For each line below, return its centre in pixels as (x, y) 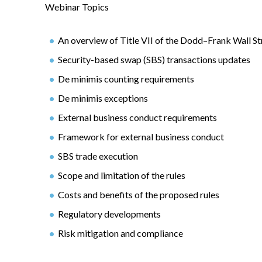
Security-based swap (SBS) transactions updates (154, 59)
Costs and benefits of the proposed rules (139, 194)
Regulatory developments (109, 213)
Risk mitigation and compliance (120, 233)
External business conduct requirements (137, 117)
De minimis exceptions (103, 98)
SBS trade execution (98, 156)
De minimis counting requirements (126, 78)
